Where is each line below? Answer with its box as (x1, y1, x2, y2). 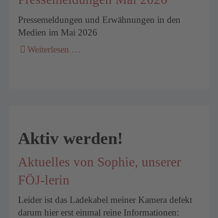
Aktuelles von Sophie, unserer (18, 154, 182, 169)
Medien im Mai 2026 (18, 27, 98, 37)
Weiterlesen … (27, 44, 81, 55)
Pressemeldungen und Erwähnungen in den (18, 14, 181, 25)
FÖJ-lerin (18, 172, 70, 187)
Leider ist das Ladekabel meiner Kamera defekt (18, 195, 193, 205)
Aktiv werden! (18, 129, 124, 148)
